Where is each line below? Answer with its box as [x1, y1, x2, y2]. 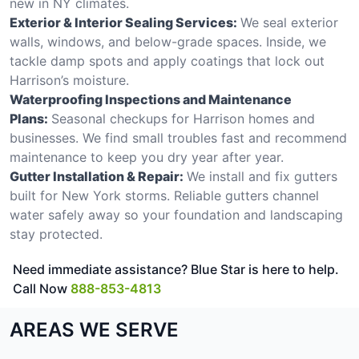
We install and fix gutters [187, 167, 337, 184]
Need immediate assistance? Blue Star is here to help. [13, 260, 339, 277]
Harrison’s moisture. [10, 71, 129, 88]
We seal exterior [240, 14, 338, 30]
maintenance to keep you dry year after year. [10, 148, 284, 165]
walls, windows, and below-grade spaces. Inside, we [10, 33, 326, 50]
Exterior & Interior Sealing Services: [10, 14, 237, 30]
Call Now [13, 280, 67, 296]
